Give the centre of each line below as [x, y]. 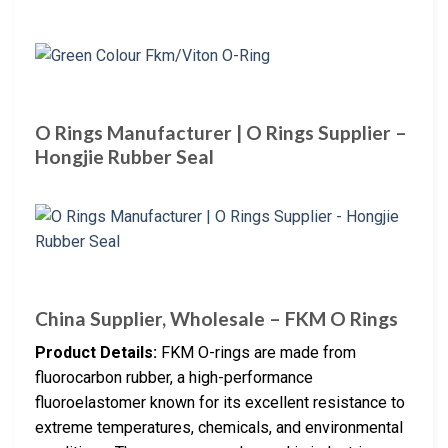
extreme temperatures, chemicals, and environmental [219, 428]
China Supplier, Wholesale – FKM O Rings [216, 318]
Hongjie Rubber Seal [124, 157]
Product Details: [96, 353]
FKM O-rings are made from [256, 353]
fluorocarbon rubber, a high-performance [174, 378]
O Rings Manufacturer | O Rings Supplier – [221, 133]
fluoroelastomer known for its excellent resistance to [220, 403]
